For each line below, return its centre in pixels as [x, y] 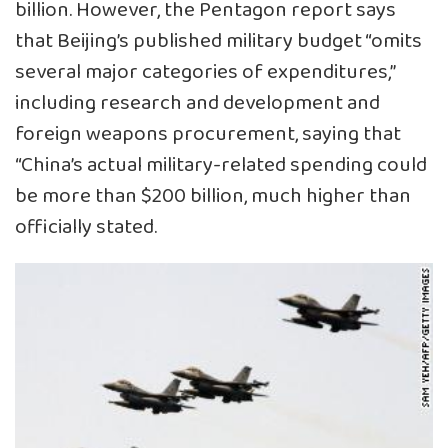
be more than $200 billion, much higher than [213, 196]
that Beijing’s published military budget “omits [218, 41]
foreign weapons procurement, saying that [208, 134]
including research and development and [197, 103]
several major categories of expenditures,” [205, 72]
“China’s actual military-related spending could [221, 165]
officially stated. [86, 227]
